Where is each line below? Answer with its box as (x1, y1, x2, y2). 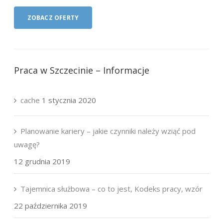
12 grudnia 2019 (14, 156, 71, 166)
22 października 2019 (14, 201, 88, 211)
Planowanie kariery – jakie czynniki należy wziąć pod (20, 126, 196, 136)
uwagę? (14, 139, 40, 149)
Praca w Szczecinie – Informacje (14, 64, 150, 76)
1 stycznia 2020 (42, 95, 97, 105)
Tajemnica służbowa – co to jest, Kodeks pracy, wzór (20, 184, 203, 194)
